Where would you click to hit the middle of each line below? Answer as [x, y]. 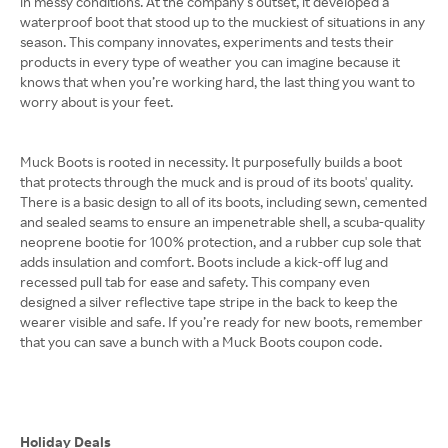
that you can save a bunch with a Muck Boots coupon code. [201, 341]
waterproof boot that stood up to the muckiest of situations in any [222, 21]
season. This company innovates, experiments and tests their [207, 41]
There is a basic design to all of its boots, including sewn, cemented [223, 201]
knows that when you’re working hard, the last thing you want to [217, 81]
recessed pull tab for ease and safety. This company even [195, 281]
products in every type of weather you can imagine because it [210, 61]
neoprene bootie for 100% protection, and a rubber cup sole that [220, 241]
